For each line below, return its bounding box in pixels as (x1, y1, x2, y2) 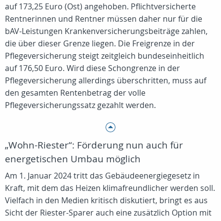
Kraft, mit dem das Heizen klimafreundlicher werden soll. (5, 183, 215, 193)
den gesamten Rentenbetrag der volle (5, 87, 146, 98)
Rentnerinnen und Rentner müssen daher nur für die (5, 13, 202, 24)
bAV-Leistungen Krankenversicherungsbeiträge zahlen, (5, 26, 208, 37)
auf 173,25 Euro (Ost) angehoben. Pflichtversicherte (5, 1, 196, 12)
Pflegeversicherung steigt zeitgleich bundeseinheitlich (5, 50, 204, 61)
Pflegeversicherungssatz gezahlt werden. (5, 100, 156, 110)
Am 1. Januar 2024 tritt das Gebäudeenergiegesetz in (5, 170, 200, 181)
